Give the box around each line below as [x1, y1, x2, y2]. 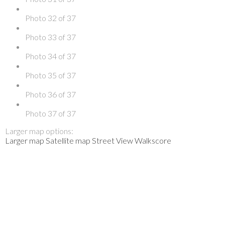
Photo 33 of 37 [25, 32, 76, 42]
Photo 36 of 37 [25, 89, 76, 99]
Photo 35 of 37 [25, 70, 76, 80]
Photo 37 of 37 [25, 108, 76, 118]
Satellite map [46, 135, 90, 145]
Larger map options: [5, 126, 73, 136]
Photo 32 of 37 [25, 13, 76, 23]
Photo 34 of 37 [25, 51, 76, 61]
